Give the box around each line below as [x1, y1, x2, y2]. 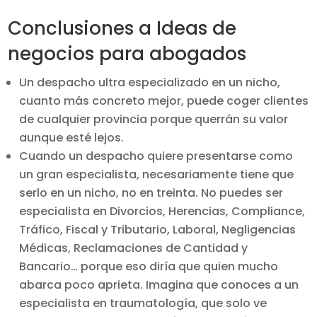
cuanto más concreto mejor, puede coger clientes [19, 93, 309, 109]
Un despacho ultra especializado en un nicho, [19, 74, 281, 91]
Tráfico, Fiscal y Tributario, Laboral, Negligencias [19, 221, 296, 238]
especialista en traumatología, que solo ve [19, 295, 267, 311]
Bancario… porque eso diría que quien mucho [19, 258, 279, 275]
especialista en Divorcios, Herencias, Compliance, [19, 203, 306, 219]
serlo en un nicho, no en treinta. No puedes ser [19, 185, 284, 201]
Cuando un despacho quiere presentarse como [19, 148, 294, 164]
